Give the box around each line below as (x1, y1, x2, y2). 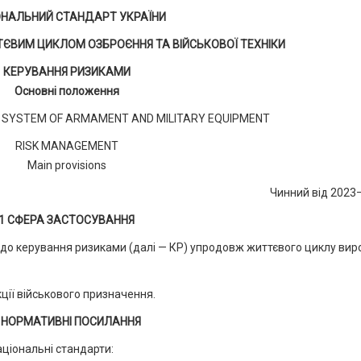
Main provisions (27, 159, 106, 172)
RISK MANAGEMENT (15, 139, 118, 152)
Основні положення (14, 85, 119, 98)
